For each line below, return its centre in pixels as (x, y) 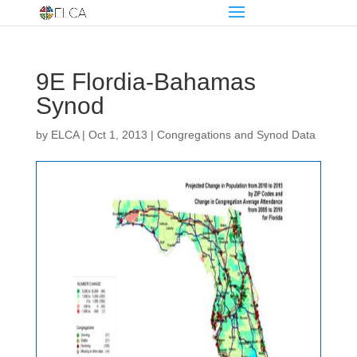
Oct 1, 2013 (118, 135)
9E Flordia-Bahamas (145, 82)
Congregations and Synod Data (236, 135)
